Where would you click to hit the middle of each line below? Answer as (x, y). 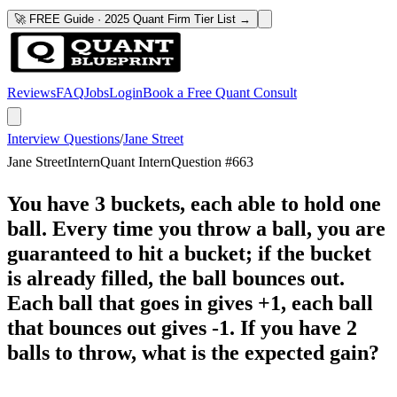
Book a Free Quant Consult (220, 93)
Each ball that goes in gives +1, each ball (190, 303)
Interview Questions (63, 139)
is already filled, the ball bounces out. (176, 278)
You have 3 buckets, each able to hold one (194, 203)
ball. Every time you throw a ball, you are (196, 228)
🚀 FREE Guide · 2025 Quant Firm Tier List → (132, 19)
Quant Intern (136, 162)
